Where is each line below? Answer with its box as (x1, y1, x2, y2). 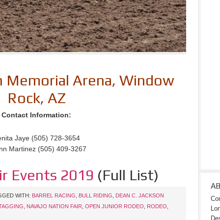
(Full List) (94, 166, 159, 184)
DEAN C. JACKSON (115, 192, 164, 198)
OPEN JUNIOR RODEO (85, 203, 144, 209)
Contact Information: (1, 110, 71, 119)
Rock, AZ (7, 89, 66, 107)
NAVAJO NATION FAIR (27, 203, 82, 209)
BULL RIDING (79, 192, 112, 198)
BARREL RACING (32, 192, 76, 198)
